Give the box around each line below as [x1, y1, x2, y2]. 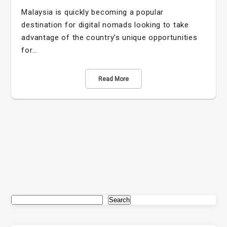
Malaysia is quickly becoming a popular [21, 7, 164, 17]
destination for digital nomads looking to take [21, 20, 189, 29]
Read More [98, 75, 129, 83]
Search [109, 196, 130, 204]
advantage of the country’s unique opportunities [21, 32, 198, 42]
